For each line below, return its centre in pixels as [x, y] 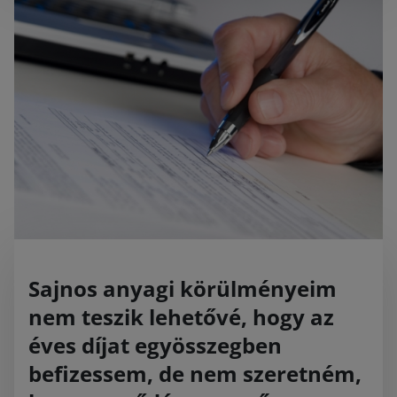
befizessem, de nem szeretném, [195, 374]
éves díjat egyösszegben [155, 346]
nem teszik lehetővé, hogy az [181, 317]
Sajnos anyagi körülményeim [183, 289]
